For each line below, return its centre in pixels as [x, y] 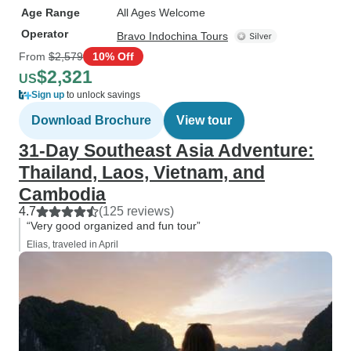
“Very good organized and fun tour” [114, 226]
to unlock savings [102, 95]
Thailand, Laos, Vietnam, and [142, 172]
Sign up [48, 95]
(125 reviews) [136, 211]
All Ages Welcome [161, 13]
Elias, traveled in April [72, 244]
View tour [204, 120]
